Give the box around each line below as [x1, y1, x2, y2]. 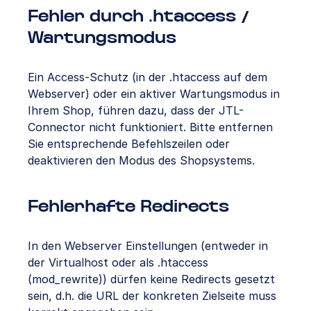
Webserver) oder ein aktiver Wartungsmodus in [28, 86, 280, 101]
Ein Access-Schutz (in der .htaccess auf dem [28, 69, 267, 84]
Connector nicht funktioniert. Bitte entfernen [28, 119, 273, 134]
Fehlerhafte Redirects [28, 199, 229, 215]
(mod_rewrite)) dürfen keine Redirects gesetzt [28, 271, 275, 286]
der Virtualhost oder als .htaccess [28, 255, 208, 269]
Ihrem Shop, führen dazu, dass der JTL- [28, 103, 244, 117]
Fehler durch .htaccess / [28, 9, 249, 24]
